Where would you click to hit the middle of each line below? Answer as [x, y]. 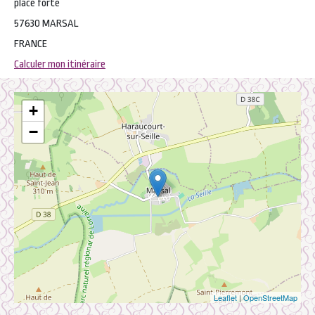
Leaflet [225, 297]
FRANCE [31, 44]
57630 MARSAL [46, 24]
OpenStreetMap [270, 297]
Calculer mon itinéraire [60, 64]
